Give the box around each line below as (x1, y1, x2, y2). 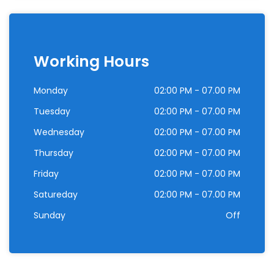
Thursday (34, 147, 73, 159)
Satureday (34, 188, 78, 201)
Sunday (34, 209, 65, 221)
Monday (34, 84, 68, 97)
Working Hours (34, 51, 149, 72)
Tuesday (34, 105, 70, 117)
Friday (34, 168, 59, 180)
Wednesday (34, 126, 84, 138)
